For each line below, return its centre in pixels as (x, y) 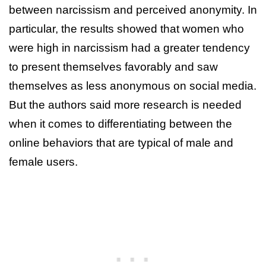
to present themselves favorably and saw (113, 66)
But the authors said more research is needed (125, 104)
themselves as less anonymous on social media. (133, 85)
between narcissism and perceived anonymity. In (133, 9)
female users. (43, 161)
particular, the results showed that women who (126, 28)
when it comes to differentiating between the (121, 123)
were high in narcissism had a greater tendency (129, 47)
